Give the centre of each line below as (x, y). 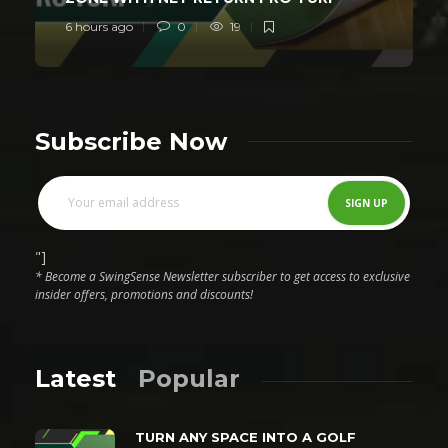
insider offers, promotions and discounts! (144, 294)
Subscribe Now (131, 141)
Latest (75, 378)
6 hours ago (99, 26)
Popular (189, 378)
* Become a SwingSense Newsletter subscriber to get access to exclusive (222, 276)
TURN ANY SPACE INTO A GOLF (245, 436)
